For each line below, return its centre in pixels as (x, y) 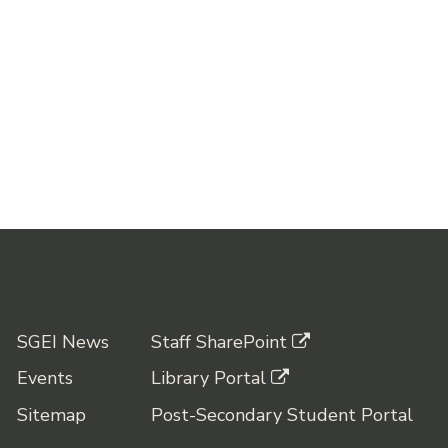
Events (45, 378)
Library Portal (208, 378)
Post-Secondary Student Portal (282, 415)
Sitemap (51, 415)
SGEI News (63, 341)
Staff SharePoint (219, 341)
